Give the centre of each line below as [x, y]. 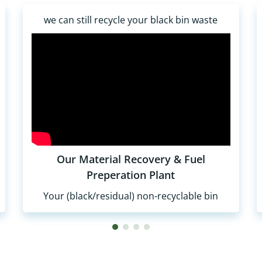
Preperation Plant [131, 175]
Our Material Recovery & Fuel [131, 159]
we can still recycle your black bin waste [131, 20]
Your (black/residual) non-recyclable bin [131, 196]
